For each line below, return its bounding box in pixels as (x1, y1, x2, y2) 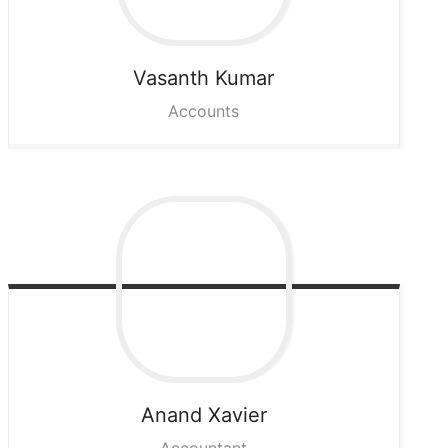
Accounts (168, 101, 240, 122)
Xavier (207, 403, 267, 428)
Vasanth (133, 66, 210, 91)
